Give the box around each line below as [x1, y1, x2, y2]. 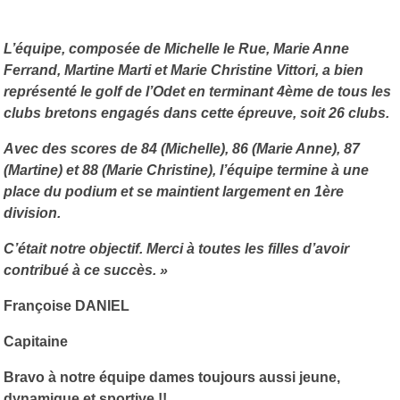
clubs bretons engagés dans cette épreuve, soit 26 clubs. [4, 105, 393, 121]
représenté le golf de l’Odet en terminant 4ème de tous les [4, 84, 391, 100]
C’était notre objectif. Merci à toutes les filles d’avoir [4, 241, 349, 257]
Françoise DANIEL [4, 298, 129, 314]
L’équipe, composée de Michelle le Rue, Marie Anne [4, 41, 349, 57]
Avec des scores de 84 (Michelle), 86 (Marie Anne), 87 [4, 141, 360, 157]
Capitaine [4, 334, 68, 350]
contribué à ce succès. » [4, 262, 168, 279]
